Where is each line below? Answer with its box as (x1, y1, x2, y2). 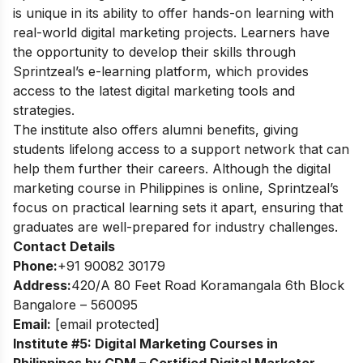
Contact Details (13, 237, 115, 254)
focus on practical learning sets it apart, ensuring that (13, 199, 343, 216)
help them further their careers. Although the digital (13, 160, 331, 177)
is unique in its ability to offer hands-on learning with (13, 4, 334, 21)
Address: (13, 276, 71, 293)
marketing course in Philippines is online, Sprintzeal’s (13, 179, 339, 196)
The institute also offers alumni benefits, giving (13, 121, 298, 138)
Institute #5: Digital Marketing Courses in (13, 335, 278, 352)
